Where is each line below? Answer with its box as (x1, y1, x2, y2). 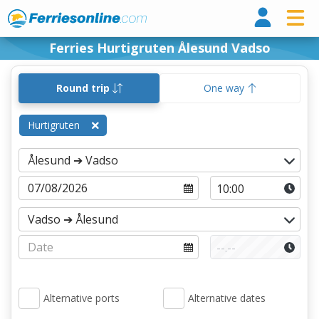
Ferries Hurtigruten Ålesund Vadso (48, 39, 271, 56)
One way (203, 81, 247, 95)
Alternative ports (43, 291, 120, 305)
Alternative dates (188, 291, 266, 305)
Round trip (56, 81, 113, 95)
